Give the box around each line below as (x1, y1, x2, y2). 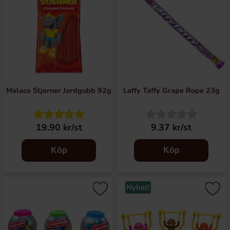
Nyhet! (126, 182, 150, 193)
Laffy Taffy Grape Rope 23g (123, 85, 220, 95)
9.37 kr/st (151, 121, 191, 133)
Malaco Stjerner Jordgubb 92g (6, 85, 111, 95)
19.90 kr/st (35, 121, 82, 133)
